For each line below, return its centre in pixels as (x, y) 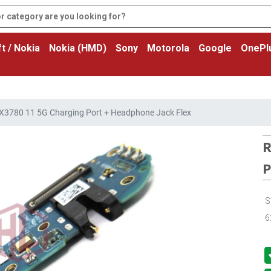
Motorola (168, 48)
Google (215, 48)
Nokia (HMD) (78, 48)
